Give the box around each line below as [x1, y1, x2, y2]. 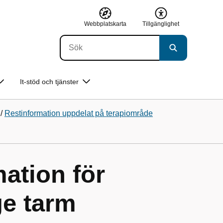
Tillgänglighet [142, 20, 179, 27]
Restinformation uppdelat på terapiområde [4, 109, 153, 117]
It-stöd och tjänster [20, 78, 79, 86]
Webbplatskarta [84, 20, 126, 27]
